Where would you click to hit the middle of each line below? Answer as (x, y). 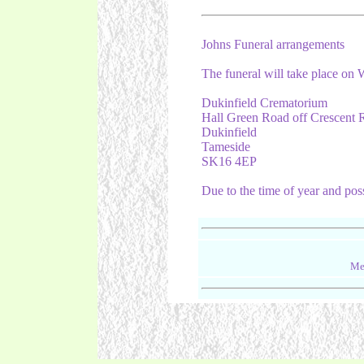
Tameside (225, 147)
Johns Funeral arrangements (273, 44)
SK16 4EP (229, 161)
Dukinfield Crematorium (264, 103)
